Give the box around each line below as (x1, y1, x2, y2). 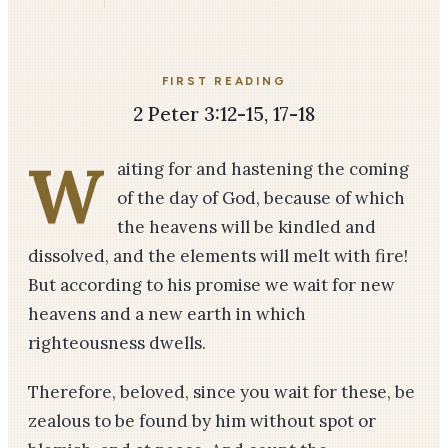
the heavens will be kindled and (117, 216, 376, 238)
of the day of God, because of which (117, 187, 405, 209)
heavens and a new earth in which (28, 303, 306, 325)
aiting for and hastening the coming (117, 158, 409, 180)
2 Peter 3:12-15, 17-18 (133, 102, 315, 126)
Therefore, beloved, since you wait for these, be (28, 381, 415, 403)
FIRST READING (161, 74, 287, 88)
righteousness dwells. (28, 332, 206, 354)
